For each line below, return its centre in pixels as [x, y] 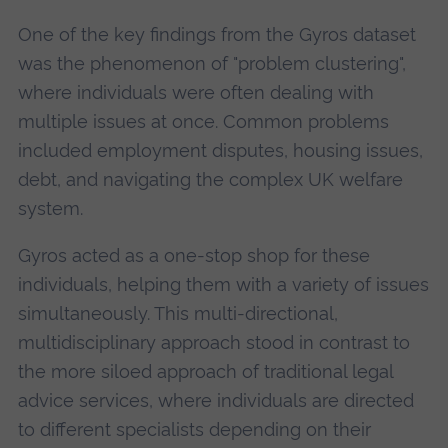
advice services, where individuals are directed [215, 401]
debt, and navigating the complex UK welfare [210, 179]
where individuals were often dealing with [195, 92]
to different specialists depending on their [194, 430]
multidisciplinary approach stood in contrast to [213, 343]
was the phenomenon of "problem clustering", [211, 63]
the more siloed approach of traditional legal [205, 372]
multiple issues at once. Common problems [203, 121]
